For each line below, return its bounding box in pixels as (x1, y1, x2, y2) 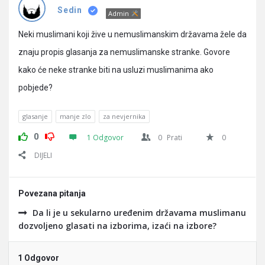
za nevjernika (103, 112, 146, 121)
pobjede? (18, 83, 53, 92)
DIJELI (34, 150, 52, 160)
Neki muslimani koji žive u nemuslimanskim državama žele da (18, 30, 247, 39)
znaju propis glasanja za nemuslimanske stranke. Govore (18, 47, 230, 57)
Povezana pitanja (18, 189, 86, 198)
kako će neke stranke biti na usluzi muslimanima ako (18, 65, 214, 75)
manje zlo (60, 112, 91, 121)
